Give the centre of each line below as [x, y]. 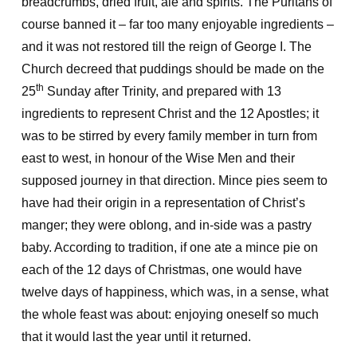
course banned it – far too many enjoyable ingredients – [177, 24]
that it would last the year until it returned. [136, 337]
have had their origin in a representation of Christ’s [163, 203]
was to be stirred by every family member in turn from [169, 136]
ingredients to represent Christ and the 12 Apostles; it [170, 114]
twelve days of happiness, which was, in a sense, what [175, 292]
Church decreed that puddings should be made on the [173, 69]
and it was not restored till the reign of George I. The [166, 47]
